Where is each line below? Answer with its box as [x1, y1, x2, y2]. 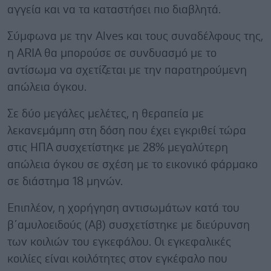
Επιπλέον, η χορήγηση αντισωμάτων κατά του [7, 202, 240, 214]
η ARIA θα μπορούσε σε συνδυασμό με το [7, 47, 217, 59]
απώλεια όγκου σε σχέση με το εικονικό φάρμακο [7, 158, 258, 171]
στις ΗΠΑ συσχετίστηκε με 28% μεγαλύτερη [7, 142, 228, 154]
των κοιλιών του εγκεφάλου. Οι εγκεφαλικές [7, 236, 231, 248]
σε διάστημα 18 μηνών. [7, 175, 123, 188]
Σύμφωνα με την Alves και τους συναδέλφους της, [7, 30, 263, 42]
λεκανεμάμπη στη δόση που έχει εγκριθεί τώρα [7, 125, 246, 137]
